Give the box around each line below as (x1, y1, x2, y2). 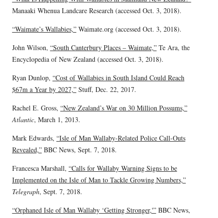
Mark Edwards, (12, 133, 56, 143)
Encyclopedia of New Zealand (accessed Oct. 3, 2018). (12, 54, 163, 64)
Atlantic (12, 114, 34, 124)
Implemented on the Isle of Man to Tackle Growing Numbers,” (12, 175, 186, 184)
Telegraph (12, 186, 39, 196)
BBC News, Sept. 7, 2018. (41, 145, 117, 154)
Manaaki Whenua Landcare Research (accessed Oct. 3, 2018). (12, 5, 182, 15)
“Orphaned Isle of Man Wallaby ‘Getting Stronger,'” (12, 205, 156, 215)
